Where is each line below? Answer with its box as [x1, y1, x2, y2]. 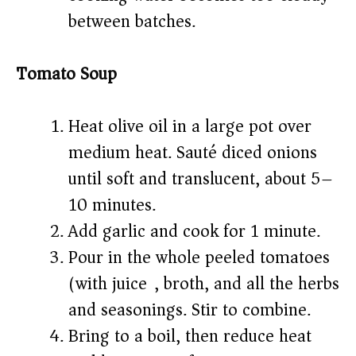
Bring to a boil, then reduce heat [68, 321, 311, 352]
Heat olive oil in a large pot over [68, 111, 311, 142]
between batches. [68, 6, 195, 37]
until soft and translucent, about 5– [68, 164, 334, 195]
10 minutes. [68, 190, 156, 221]
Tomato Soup [16, 59, 117, 90]
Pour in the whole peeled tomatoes [68, 242, 330, 273]
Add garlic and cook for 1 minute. [68, 216, 320, 247]
